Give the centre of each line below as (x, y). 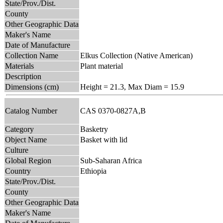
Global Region (28, 160)
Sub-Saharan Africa (111, 160)
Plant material (102, 66)
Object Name (26, 139)
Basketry (94, 129)
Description (23, 76)
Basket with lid (104, 139)
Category (19, 129)
